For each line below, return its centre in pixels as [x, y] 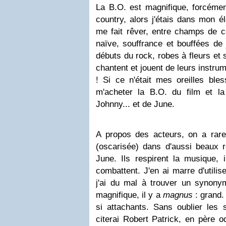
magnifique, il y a [129, 195]
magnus [178, 195]
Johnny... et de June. [135, 104]
